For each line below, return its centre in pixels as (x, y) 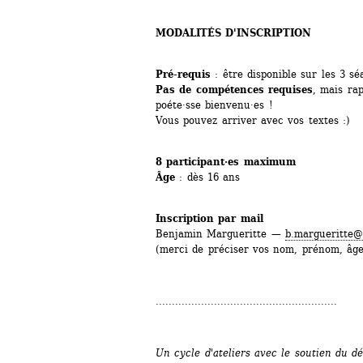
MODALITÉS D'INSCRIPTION (234, 32)
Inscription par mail (211, 218)
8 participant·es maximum (226, 161)
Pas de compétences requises (234, 89)
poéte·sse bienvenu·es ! (214, 105)
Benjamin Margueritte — (220, 233)
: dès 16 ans (208, 177)
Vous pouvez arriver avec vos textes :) (253, 120)
